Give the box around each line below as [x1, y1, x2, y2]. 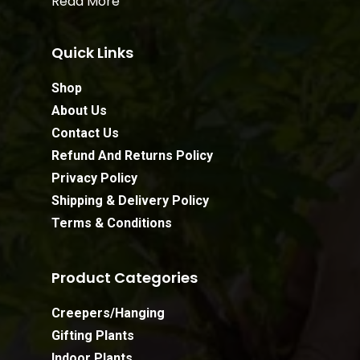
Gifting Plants [51, 327, 134, 343]
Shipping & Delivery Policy [51, 192, 209, 208]
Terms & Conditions [51, 215, 172, 231]
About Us [51, 102, 107, 118]
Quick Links [51, 42, 133, 63]
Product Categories [51, 267, 198, 288]
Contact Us [51, 125, 119, 141]
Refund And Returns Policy [51, 147, 213, 163]
